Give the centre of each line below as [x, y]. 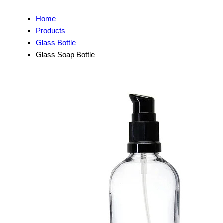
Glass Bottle [56, 43]
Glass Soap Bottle [65, 55]
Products [51, 31]
